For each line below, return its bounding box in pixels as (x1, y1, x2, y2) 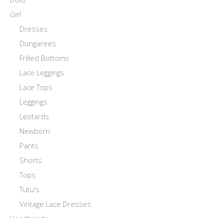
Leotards (19, 111, 49, 122)
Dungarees (19, 38, 56, 49)
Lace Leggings (19, 68, 64, 78)
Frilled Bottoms (19, 53, 69, 63)
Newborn (19, 126, 50, 136)
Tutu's (19, 184, 39, 195)
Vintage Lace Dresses (19, 199, 91, 209)
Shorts (19, 155, 42, 165)
